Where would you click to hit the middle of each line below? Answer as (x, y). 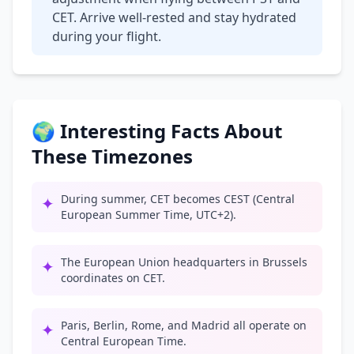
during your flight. (107, 36)
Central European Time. (124, 341)
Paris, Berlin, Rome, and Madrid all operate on (184, 325)
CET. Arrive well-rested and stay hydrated (174, 17)
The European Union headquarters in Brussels (184, 262)
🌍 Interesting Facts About (157, 131)
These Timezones (112, 156)
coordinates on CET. (113, 278)
